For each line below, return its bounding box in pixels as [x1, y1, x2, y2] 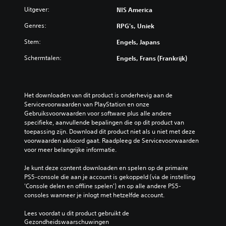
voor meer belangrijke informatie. [24, 145, 117, 154]
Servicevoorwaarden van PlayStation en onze [24, 100, 149, 109]
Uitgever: [24, 5, 49, 14]
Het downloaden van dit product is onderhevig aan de [24, 91, 173, 100]
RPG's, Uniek [117, 22, 154, 30]
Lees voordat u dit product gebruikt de [24, 209, 131, 218]
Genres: [24, 21, 46, 30]
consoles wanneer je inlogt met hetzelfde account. [24, 191, 164, 200]
